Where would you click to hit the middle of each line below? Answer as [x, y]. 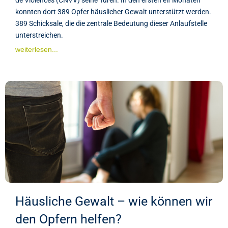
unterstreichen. [39, 35]
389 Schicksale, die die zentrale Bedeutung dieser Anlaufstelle [111, 23]
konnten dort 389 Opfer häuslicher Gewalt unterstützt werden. [113, 11]
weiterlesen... [37, 49]
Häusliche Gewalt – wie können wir [114, 201]
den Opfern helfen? [68, 219]
